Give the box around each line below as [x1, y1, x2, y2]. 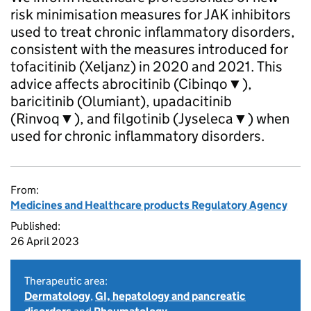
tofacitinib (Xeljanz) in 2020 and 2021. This [10, 58, 283, 76]
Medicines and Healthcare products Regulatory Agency [10, 199, 287, 212]
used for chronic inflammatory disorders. [10, 127, 265, 145]
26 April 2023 [10, 235, 79, 248]
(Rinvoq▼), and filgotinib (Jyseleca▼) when [10, 110, 289, 128]
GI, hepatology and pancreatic [95, 289, 246, 303]
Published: [10, 219, 60, 233]
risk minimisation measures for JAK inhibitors [10, 6, 291, 24]
